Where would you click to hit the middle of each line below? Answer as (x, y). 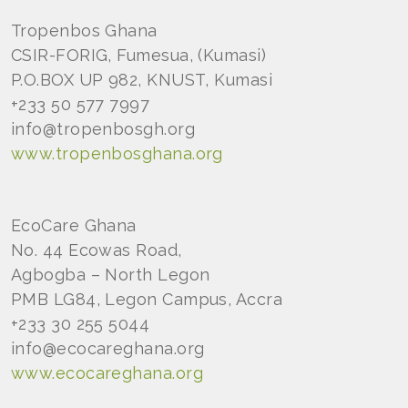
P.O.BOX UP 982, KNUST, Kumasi (142, 79)
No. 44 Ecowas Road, (97, 250)
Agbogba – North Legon (111, 274)
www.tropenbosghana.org (117, 153)
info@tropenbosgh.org (103, 128)
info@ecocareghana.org (108, 348)
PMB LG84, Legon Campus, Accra (147, 299)
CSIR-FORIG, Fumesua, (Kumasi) (139, 55)
